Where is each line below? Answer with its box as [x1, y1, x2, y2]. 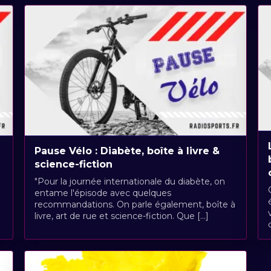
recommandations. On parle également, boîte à [34, 198, 235, 210]
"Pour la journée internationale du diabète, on [34, 175, 225, 187]
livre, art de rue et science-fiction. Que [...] [34, 210, 209, 221]
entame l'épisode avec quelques [34, 187, 171, 198]
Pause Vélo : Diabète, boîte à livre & [34, 145, 220, 157]
